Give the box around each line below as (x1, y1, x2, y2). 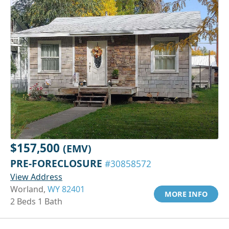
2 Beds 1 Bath (10, 195, 62, 207)
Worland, (10, 183, 48, 195)
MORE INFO (165, 189, 208, 199)
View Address (10, 171, 62, 182)
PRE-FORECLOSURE (10, 156, 105, 170)
